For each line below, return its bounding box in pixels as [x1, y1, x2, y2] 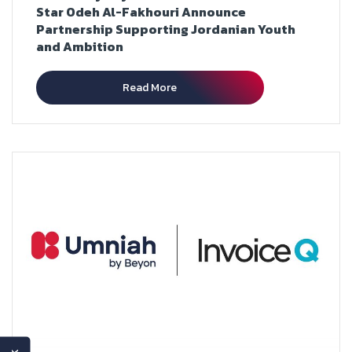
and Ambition [36, 36, 123, 56]
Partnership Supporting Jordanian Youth [36, 19, 295, 38]
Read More [123, 79, 178, 96]
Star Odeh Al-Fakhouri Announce [36, 2, 246, 21]
